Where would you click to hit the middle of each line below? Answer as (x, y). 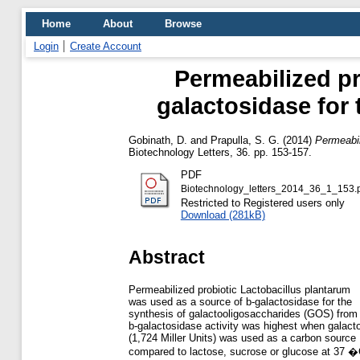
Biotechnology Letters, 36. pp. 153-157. (220, 152)
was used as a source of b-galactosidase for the (240, 301)
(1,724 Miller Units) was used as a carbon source (242, 337)
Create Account (106, 46)
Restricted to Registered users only (262, 202)
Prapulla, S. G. (245, 140)
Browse (183, 24)
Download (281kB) (223, 215)
